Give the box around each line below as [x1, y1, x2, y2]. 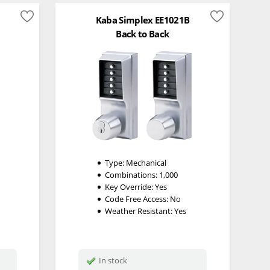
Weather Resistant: [104, 205, 174, 216]
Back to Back [116, 27, 169, 40]
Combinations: [104, 169, 159, 180]
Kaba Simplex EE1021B [95, 14, 190, 27]
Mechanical [125, 157, 166, 168]
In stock [99, 255, 128, 266]
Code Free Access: [104, 193, 170, 204]
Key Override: [104, 181, 155, 192]
